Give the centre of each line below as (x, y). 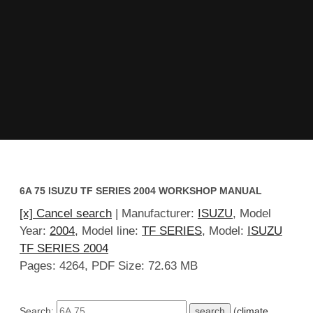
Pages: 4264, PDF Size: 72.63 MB (109, 266)
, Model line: (108, 231)
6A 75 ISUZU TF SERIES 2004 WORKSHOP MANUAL (141, 191)
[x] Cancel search (66, 214)
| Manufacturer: (155, 214)
